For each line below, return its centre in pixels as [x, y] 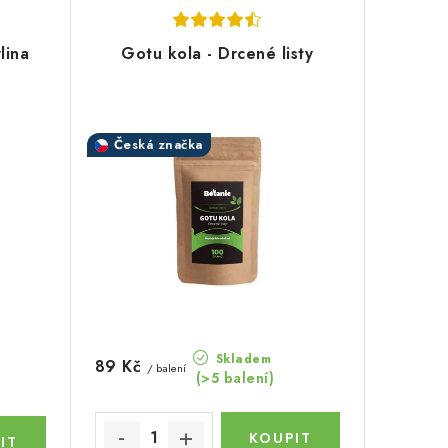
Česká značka [158, 144]
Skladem [241, 359]
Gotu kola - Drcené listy [217, 53]
